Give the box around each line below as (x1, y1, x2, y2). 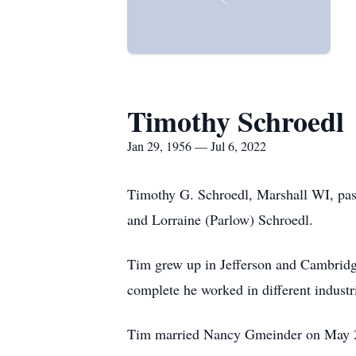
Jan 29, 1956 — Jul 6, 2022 (127, 137, 266, 154)
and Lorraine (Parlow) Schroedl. (127, 210, 313, 229)
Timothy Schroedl (127, 100, 344, 141)
